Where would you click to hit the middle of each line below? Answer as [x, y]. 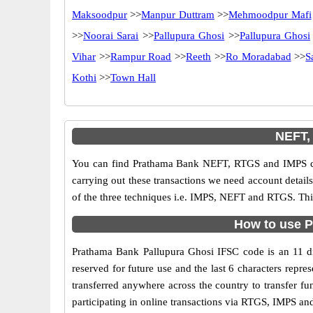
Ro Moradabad [258, 57]
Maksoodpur [100, 15]
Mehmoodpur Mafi [270, 15]
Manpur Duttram [178, 15]
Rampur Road [141, 57]
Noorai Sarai [111, 36]
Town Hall [133, 78]
